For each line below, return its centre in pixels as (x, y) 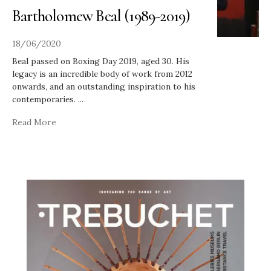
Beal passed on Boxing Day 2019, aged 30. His (101, 61)
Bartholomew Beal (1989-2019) (101, 16)
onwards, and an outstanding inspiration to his (104, 87)
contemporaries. (45, 100)
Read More (34, 122)
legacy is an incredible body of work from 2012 (102, 74)
